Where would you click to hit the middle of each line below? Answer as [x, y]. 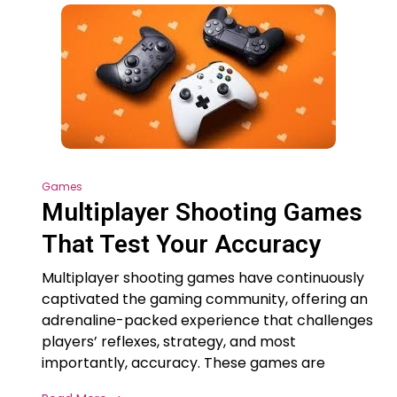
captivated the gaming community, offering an [205, 300]
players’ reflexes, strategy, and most [169, 342]
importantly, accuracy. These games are [183, 363]
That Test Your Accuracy [181, 245]
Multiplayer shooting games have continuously [203, 278]
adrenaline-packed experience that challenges [207, 321]
